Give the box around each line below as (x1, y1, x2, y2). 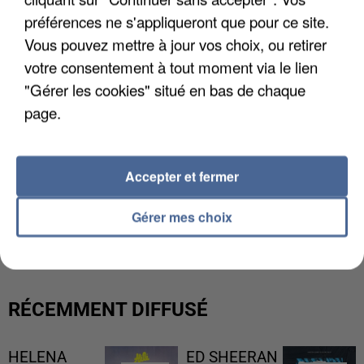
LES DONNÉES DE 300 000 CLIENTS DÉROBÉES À (8, 195, 353, 214)
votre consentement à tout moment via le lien (24, 56, 318, 77)
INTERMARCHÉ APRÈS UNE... (8, 213, 217, 232)
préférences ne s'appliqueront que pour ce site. (24, 11, 329, 32)
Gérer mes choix (132, 207, 232, 226)
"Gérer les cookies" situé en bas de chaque (24, 79, 305, 100)
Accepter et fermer (125, 167, 239, 185)
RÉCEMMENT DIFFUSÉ (8, 297, 208, 321)
